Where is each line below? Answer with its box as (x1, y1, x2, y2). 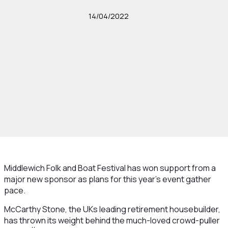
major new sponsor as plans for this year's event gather (4, 174, 211, 185)
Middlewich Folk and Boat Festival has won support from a (4, 162, 216, 174)
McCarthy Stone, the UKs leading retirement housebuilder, (4, 204, 220, 215)
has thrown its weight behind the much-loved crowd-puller (4, 215, 220, 226)
